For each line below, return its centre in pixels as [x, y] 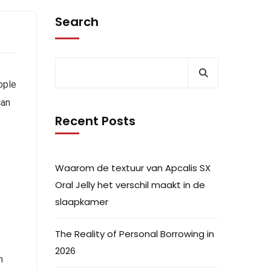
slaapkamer [82, 202]
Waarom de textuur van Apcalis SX [133, 168]
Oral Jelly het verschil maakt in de [130, 185]
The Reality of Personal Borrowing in [135, 234]
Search [77, 22]
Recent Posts [95, 121]
